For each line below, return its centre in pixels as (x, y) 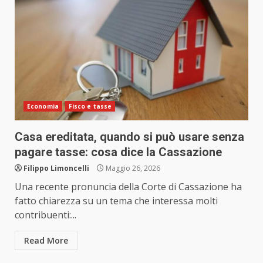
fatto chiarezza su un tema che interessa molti (116, 201)
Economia (43, 107)
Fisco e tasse (90, 107)
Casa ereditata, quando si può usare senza (129, 137)
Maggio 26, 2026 (132, 168)
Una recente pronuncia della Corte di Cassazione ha (128, 187)
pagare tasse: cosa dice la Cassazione (118, 152)
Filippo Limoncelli (56, 168)
